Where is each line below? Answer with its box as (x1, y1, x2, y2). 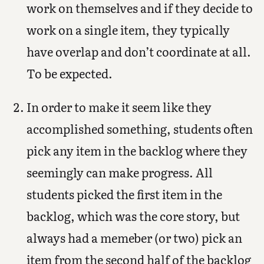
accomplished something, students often (26, 119, 253, 137)
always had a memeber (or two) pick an (26, 228, 242, 246)
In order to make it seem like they (26, 97, 212, 115)
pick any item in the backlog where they (26, 141, 247, 159)
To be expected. (26, 64, 113, 82)
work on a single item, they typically (26, 20, 230, 38)
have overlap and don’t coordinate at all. (26, 42, 251, 60)
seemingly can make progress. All (26, 163, 213, 181)
